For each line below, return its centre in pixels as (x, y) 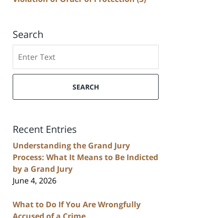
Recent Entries (45, 129)
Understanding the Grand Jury (71, 145)
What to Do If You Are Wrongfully (77, 204)
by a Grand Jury (43, 169)
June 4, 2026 (35, 180)
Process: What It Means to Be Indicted (85, 157)
